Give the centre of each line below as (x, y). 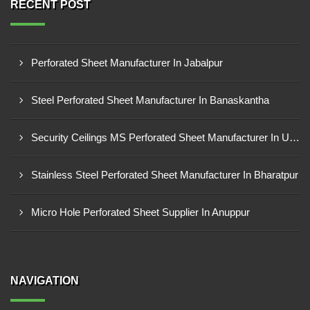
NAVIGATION (45, 281)
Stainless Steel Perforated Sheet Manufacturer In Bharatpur (165, 175)
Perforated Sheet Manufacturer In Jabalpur (127, 63)
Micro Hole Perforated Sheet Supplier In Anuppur (140, 212)
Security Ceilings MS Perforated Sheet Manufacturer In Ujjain (294, 137)
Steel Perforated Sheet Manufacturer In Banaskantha (150, 100)
